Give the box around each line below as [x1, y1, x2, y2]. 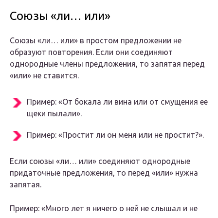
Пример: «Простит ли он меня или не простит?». [27, 130, 204, 140]
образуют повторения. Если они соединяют [10, 48, 173, 57]
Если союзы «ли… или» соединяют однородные [10, 157, 190, 166]
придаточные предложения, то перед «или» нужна [10, 168, 198, 178]
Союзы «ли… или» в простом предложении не [10, 36, 182, 45]
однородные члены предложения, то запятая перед [10, 59, 205, 69]
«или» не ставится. [10, 71, 79, 80]
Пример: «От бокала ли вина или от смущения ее [27, 97, 208, 107]
